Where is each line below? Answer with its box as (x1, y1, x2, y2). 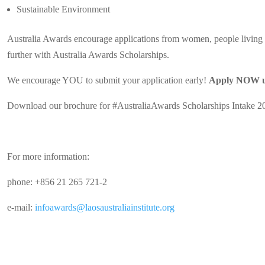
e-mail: (7, 202, 35, 212)
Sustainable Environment (17, 4, 110, 14)
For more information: (7, 151, 89, 161)
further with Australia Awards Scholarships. (7, 50, 169, 60)
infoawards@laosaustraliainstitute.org (35, 202, 174, 212)
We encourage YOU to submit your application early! (7, 75, 209, 85)
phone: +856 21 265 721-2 (7, 177, 107, 187)
